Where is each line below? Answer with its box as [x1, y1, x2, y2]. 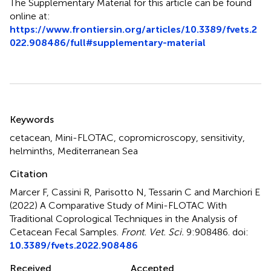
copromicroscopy [119, 131, 196, 143]
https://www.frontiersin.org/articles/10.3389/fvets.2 [10, 23, 257, 35]
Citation [10, 168, 48, 180]
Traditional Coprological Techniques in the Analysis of [10, 212, 237, 224]
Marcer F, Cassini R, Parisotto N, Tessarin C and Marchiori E [10, 186, 260, 198]
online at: [10, 10, 50, 22]
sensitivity [201, 131, 243, 143]
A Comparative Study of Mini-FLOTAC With [40, 199, 227, 211]
